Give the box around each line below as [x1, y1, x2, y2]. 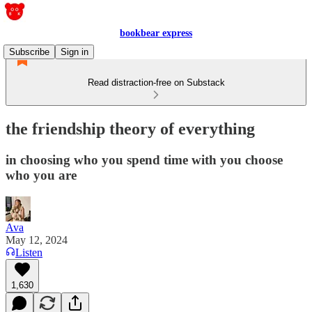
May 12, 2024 [6, 233, 68, 246]
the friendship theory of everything [6, 119, 255, 138]
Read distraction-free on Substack [87, 77, 225, 88]
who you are [6, 167, 77, 182]
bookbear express [120, 28, 192, 38]
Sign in [61, 47, 88, 57]
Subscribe [9, 47, 49, 57]
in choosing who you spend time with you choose [6, 152, 283, 167]
